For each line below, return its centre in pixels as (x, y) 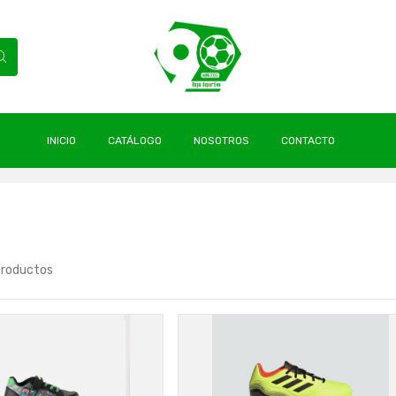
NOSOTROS (221, 141)
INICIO (61, 141)
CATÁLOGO (135, 141)
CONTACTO (308, 141)
